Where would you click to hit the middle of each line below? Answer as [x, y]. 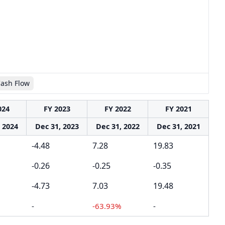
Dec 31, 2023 [57, 126]
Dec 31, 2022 [118, 126]
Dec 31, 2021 [178, 126]
